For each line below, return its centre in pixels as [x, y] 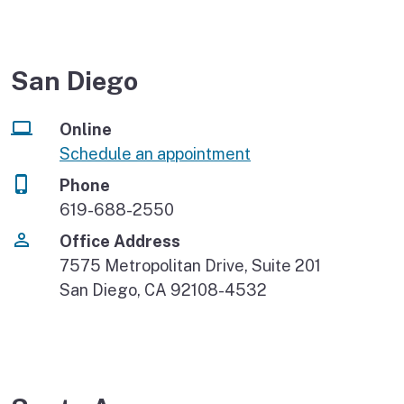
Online [86, 130]
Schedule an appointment [155, 154]
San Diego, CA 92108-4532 [163, 290]
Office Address [120, 242]
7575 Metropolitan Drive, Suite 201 [190, 266]
